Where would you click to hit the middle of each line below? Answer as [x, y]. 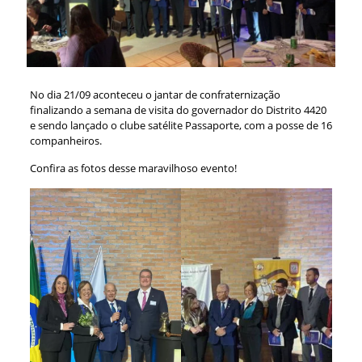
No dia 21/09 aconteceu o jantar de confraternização [155, 94]
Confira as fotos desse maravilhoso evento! [133, 168]
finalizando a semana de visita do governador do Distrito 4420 [178, 109]
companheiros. [65, 140]
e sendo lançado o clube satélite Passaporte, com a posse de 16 [181, 125]
